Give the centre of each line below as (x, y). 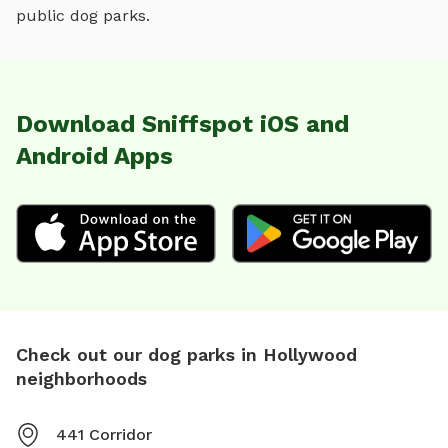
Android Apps (94, 155)
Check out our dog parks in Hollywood (186, 355)
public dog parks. (83, 15)
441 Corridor (104, 435)
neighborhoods (81, 379)
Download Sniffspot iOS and (182, 123)
